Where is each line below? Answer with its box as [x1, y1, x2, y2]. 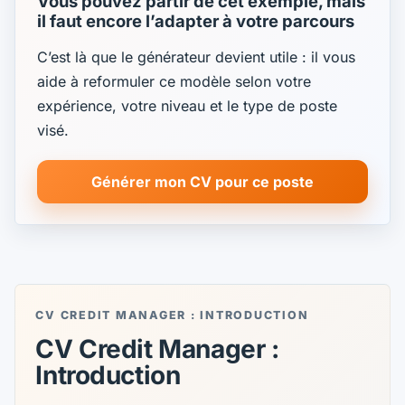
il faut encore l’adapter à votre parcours [37, 10, 354, 31]
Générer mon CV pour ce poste [91, 173, 314, 192]
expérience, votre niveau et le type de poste [37, 96, 337, 115]
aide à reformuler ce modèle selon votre [37, 71, 311, 90]
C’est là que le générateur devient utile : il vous [37, 47, 355, 66]
